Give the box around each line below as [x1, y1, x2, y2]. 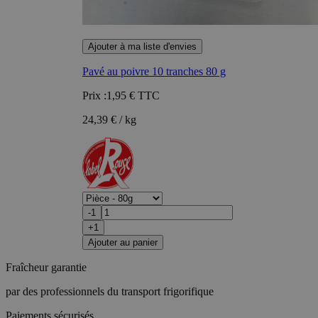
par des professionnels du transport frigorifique [6, 285, 214, 297]
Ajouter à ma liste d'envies [88, 40, 197, 52]
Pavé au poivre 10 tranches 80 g [82, 65, 226, 77]
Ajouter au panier [88, 236, 158, 248]
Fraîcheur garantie [6, 261, 87, 273]
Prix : [82, 89, 106, 102]
